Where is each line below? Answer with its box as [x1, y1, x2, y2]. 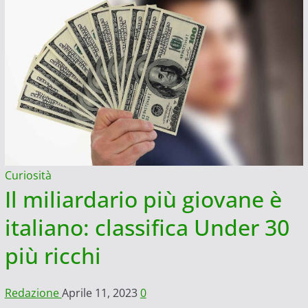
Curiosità [4, 168, 52, 184]
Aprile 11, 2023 [61, 285, 140, 301]
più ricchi [4, 241, 101, 271]
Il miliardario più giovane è [4, 184, 282, 214]
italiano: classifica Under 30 [4, 212, 289, 243]
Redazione [4, 285, 62, 301]
